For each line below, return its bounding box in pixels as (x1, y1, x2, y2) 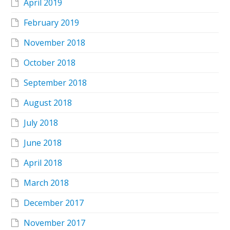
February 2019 (24, 17, 80, 29)
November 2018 (24, 37, 86, 49)
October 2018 (24, 57, 76, 69)
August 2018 (24, 97, 72, 109)
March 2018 (24, 177, 69, 189)
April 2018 (24, 157, 63, 169)
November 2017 (24, 217, 86, 229)
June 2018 (24, 137, 62, 149)
